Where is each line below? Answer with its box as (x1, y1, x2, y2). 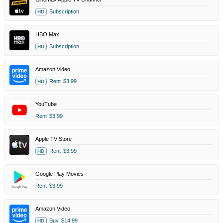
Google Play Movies (35, 170, 84, 177)
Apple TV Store (35, 135, 72, 142)
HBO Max (35, 31, 59, 37)
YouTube (35, 101, 57, 107)
